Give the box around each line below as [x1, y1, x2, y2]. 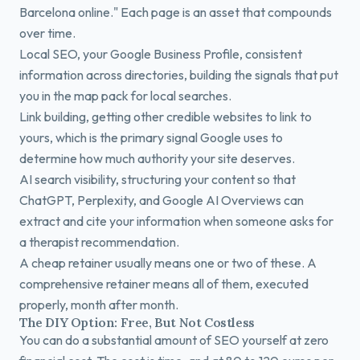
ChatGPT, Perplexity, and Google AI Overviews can [19, 192, 304, 208]
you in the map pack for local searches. [19, 88, 231, 104]
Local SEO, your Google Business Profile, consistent [19, 46, 302, 62]
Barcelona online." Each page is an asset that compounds [19, 4, 332, 20]
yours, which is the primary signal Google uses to [19, 129, 283, 145]
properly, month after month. [19, 297, 178, 313]
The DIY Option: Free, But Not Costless [19, 314, 255, 330]
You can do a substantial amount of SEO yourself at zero [19, 332, 329, 348]
